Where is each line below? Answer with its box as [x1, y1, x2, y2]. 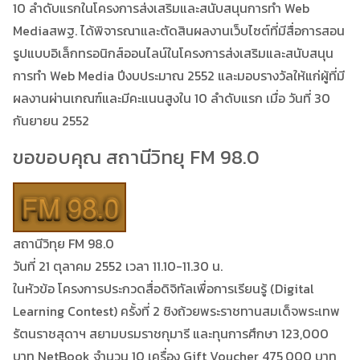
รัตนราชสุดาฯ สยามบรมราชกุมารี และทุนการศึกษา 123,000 [13, 323, 329, 343]
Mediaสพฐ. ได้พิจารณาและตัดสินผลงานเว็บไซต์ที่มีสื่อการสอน [13, 20, 345, 40]
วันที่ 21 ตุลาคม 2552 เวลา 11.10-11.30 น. [13, 256, 223, 276]
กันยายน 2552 [13, 110, 89, 130]
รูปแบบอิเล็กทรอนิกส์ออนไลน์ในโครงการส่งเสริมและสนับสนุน [13, 43, 333, 63]
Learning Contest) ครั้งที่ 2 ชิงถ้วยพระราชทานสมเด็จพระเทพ [13, 301, 340, 321]
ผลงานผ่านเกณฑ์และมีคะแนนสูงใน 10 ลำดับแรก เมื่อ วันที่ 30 [13, 88, 330, 108]
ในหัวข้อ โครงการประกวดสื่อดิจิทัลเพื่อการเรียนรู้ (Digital [13, 278, 314, 298]
